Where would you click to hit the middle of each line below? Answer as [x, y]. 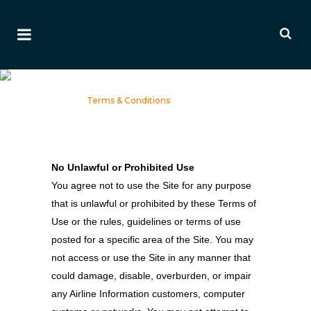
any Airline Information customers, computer [148, 294]
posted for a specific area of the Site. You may [152, 239]
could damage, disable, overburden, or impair [151, 276]
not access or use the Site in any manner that [151, 258]
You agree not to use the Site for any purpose [151, 185]
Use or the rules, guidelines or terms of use [146, 221]
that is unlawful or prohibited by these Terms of [154, 203]
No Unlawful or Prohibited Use [123, 167]
